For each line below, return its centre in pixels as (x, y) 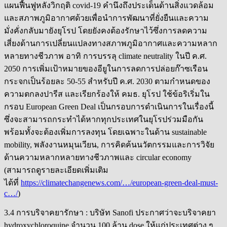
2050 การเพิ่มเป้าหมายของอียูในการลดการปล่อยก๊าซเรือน (106, 68)
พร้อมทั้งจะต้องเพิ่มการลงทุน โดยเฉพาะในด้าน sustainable (105, 132)
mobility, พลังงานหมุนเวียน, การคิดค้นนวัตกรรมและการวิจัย (109, 144)
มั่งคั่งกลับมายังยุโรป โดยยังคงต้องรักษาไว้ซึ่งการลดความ (106, 30)
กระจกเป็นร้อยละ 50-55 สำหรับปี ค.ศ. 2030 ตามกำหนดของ (107, 81)
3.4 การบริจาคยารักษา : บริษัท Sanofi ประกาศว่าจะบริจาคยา (110, 212)
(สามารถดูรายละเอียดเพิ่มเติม (56, 170)
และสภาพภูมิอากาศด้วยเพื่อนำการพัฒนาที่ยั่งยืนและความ (106, 18)
